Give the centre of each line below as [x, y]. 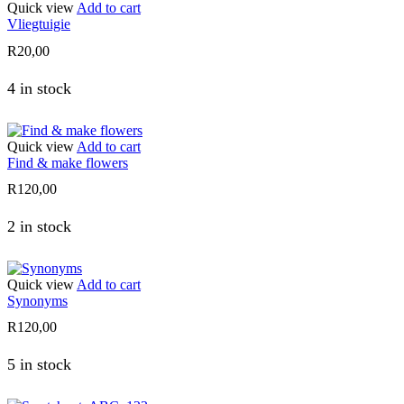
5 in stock [39, 365]
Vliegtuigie [39, 24]
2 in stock [39, 227]
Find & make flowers [68, 162]
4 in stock [39, 88]
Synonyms [37, 301]
